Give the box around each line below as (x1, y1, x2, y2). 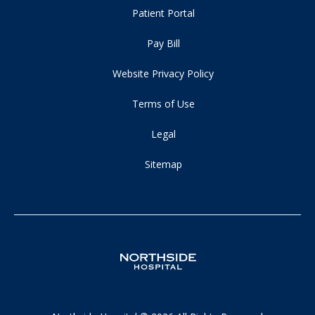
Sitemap (144, 157, 182, 171)
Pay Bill (146, 36, 180, 50)
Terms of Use (131, 96, 195, 110)
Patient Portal (131, 6, 195, 20)
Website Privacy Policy (112, 66, 214, 80)
